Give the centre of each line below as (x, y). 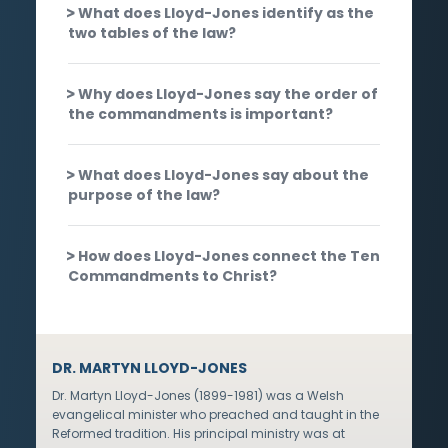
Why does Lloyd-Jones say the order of (228, 93)
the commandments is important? (200, 113)
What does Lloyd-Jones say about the (223, 174)
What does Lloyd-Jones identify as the (226, 12)
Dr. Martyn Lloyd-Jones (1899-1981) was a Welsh (198, 395)
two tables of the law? (152, 32)
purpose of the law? (144, 194)
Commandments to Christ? (172, 275)
